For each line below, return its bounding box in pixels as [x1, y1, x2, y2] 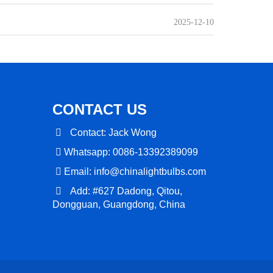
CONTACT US [52, 101, 147, 118]
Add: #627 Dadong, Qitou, [65, 186, 182, 197]
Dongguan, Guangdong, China [52, 199, 185, 210]
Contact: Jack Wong [65, 127, 157, 138]
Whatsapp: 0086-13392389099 [62, 147, 198, 158]
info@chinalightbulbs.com [94, 166, 206, 177]
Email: [62, 166, 94, 177]
